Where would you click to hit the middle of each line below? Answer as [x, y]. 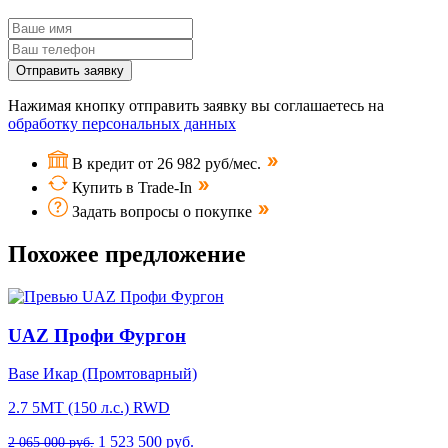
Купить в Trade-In [132, 188]
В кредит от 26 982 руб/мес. [168, 164]
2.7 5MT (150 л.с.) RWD [89, 408]
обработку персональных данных [122, 124]
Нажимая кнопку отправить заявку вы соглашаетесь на [196, 106]
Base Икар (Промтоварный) [102, 374]
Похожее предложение [127, 254]
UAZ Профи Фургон [97, 335]
